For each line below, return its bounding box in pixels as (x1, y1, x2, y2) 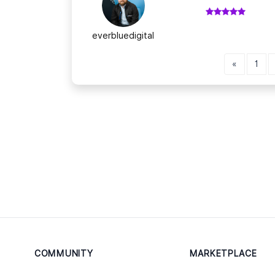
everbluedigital (92, 30, 154, 41)
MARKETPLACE (189, 248, 257, 258)
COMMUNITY (34, 248, 93, 258)
